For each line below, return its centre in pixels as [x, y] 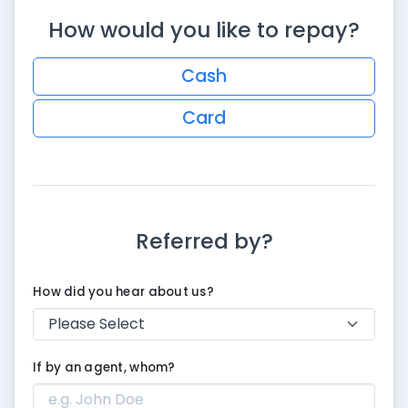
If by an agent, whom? [104, 367]
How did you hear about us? [123, 291]
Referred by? [204, 241]
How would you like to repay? [204, 30]
